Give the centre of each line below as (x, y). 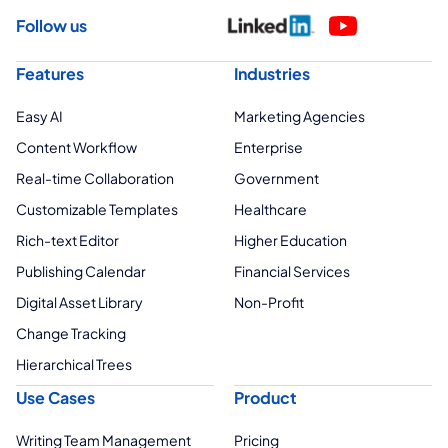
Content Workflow (76, 147)
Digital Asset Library (79, 302)
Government (276, 178)
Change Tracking (71, 333)
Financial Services (292, 271)
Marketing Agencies (299, 116)
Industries (272, 74)
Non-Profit (269, 302)
